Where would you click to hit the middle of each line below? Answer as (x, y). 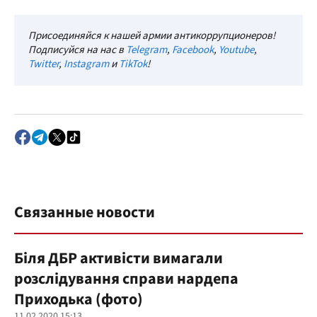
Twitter (44, 64)
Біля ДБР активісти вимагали (119, 258)
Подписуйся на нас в (77, 50)
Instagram (86, 64)
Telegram (146, 50)
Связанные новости (85, 212)
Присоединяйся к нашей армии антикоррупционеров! (152, 36)
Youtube (236, 50)
